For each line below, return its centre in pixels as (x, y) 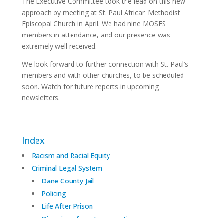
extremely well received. (59, 46)
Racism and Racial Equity (71, 155)
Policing (54, 193)
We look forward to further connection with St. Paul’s (105, 64)
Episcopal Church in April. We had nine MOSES (94, 23)
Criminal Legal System (67, 168)
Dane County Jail (67, 181)
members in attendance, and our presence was (96, 35)
